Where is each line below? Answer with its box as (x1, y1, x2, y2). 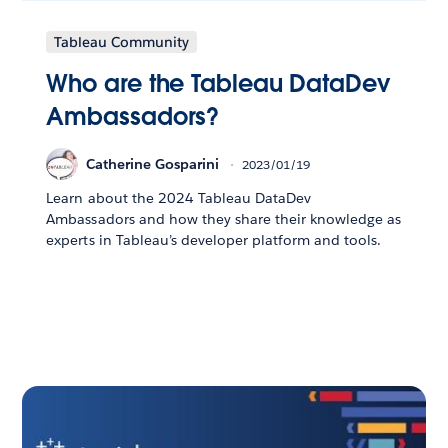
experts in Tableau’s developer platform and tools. (46, 231, 382, 250)
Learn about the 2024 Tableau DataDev (46, 189, 312, 208)
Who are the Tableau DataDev (46, 68, 390, 100)
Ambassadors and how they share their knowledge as (46, 210, 402, 229)
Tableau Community (54, 33, 190, 52)
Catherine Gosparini (86, 154, 220, 173)
